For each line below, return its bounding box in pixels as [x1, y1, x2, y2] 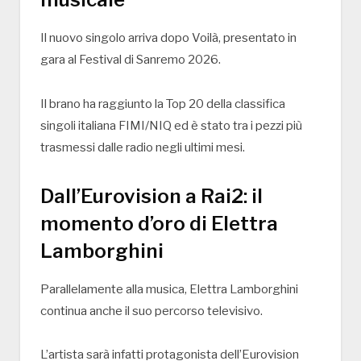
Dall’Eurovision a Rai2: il [40, 184, 263, 208]
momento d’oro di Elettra [40, 211, 278, 235]
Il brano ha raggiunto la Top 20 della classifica [40, 96, 285, 111]
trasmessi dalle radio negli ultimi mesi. [40, 139, 245, 155]
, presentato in [218, 30, 297, 45]
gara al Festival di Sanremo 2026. [40, 52, 221, 67]
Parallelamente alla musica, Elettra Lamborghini [40, 281, 298, 297]
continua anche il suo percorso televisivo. [40, 303, 263, 318]
